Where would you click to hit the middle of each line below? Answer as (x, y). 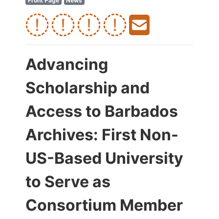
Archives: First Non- (102, 135)
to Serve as (68, 182)
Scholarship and (88, 88)
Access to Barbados (102, 111)
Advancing (67, 64)
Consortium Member (104, 205)
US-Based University (104, 158)
